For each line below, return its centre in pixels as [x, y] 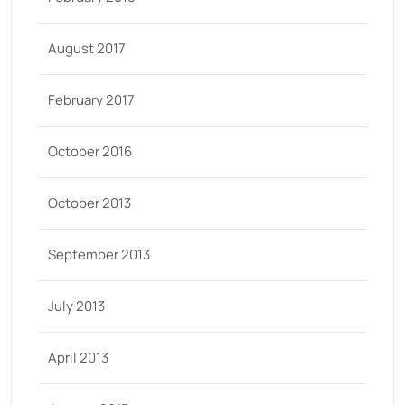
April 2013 [78, 358]
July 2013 [76, 306]
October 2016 [90, 151]
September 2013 [99, 254]
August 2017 [87, 48]
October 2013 [89, 203]
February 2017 [91, 100]
